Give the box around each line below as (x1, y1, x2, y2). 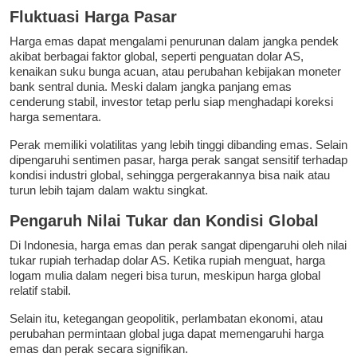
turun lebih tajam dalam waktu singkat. (10, 183, 208, 198)
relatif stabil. (10, 284, 71, 298)
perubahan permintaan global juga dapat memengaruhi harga (10, 327, 324, 341)
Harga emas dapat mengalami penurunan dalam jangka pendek (10, 34, 339, 49)
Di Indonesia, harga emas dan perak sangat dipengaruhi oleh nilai (10, 238, 347, 253)
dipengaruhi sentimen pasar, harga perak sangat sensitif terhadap (10, 153, 347, 167)
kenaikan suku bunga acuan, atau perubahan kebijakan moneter (10, 65, 341, 79)
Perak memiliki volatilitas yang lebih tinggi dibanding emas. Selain (10, 138, 347, 152)
